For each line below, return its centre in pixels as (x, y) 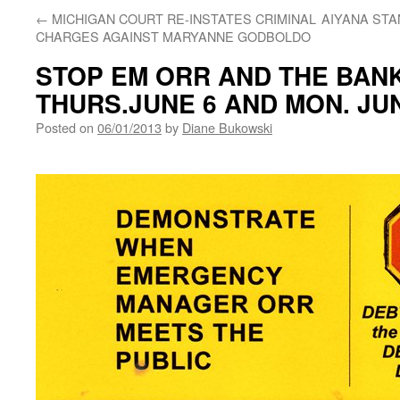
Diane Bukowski (227, 127)
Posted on (65, 127)
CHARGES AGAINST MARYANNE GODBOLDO (173, 36)
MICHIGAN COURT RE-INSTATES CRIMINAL (182, 18)
